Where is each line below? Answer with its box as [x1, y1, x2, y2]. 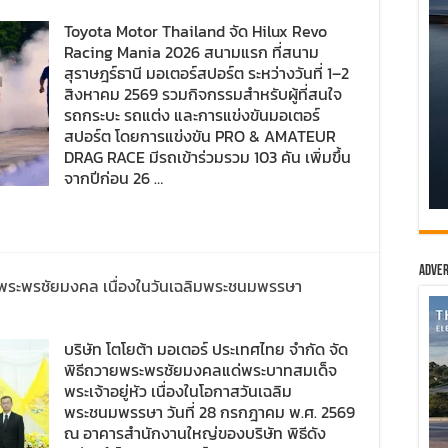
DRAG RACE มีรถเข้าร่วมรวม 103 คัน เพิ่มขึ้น [64, 145, 351, 169]
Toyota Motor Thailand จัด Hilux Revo [64, 19, 327, 43]
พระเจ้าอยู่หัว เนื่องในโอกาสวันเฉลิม [64, 379, 292, 403]
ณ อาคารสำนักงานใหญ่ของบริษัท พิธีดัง [64, 421, 326, 445]
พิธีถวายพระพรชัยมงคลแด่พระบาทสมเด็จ [64, 358, 337, 382]
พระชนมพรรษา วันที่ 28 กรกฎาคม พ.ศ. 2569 [64, 400, 355, 424]
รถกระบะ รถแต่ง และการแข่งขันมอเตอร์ [64, 103, 320, 127]
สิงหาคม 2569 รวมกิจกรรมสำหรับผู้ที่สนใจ [64, 82, 342, 106]
